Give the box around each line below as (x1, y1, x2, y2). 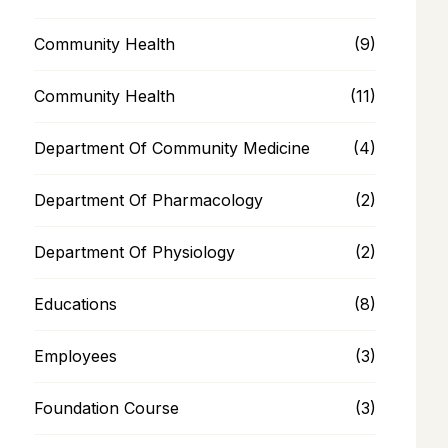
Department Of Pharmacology (33, 189, 263, 210)
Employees (33, 345, 117, 366)
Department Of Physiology (33, 241, 235, 262)
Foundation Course (33, 397, 179, 418)
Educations (33, 293, 117, 314)
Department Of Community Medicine (33, 137, 310, 158)
